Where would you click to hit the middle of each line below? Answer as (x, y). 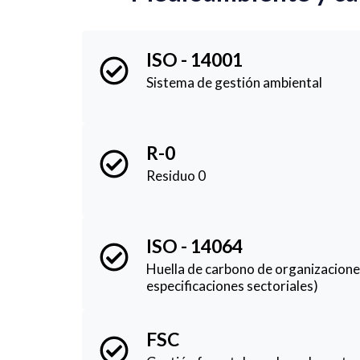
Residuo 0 (176, 175)
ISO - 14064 (194, 245)
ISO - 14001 (194, 59)
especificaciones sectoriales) (232, 285)
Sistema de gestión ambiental (234, 82)
